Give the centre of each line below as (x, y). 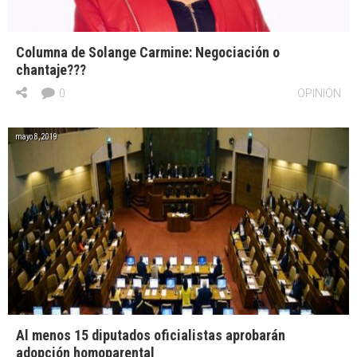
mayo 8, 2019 (36, 137)
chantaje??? (51, 70)
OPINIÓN (319, 94)
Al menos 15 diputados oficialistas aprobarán (151, 335)
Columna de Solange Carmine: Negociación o (148, 53)
